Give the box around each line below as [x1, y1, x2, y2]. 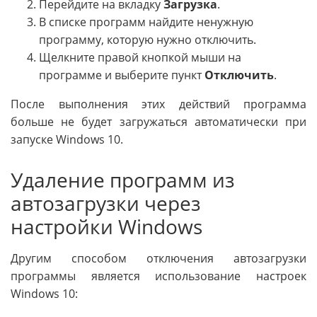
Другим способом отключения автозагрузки [11, 250, 306, 267]
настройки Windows [11, 212, 202, 240]
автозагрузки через [11, 189, 201, 217]
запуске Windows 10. [11, 131, 123, 147]
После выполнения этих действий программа [11, 96, 306, 112]
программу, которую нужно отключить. [39, 31, 256, 47]
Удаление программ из [11, 166, 235, 193]
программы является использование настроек [11, 268, 306, 284]
